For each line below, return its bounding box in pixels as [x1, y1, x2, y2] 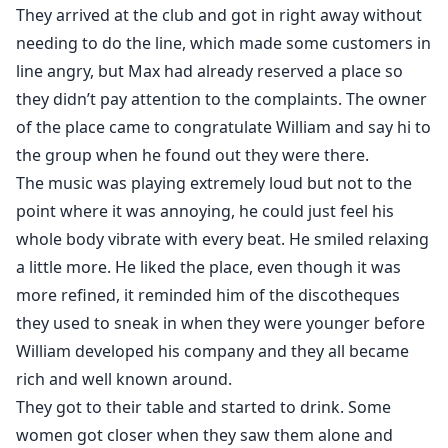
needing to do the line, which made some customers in [16, 32, 431, 55]
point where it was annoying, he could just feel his [16, 200, 394, 223]
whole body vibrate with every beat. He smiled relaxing [16, 228, 429, 251]
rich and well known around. [16, 368, 232, 391]
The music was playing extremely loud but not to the [16, 172, 412, 195]
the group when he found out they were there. [16, 144, 369, 167]
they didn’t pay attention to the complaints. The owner [16, 88, 427, 111]
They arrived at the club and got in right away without [16, 4, 422, 27]
